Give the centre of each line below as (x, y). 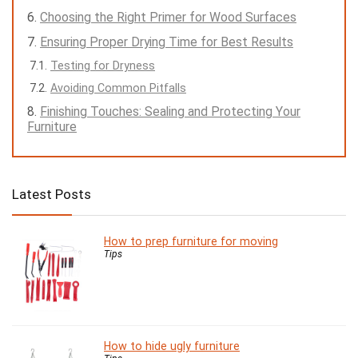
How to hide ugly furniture (172, 346)
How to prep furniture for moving (191, 242)
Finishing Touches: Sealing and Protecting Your (170, 112)
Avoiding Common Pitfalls (118, 88)
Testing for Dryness (103, 66)
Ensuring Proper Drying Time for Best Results (167, 42)
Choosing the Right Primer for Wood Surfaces (168, 18)
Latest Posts (52, 195)
